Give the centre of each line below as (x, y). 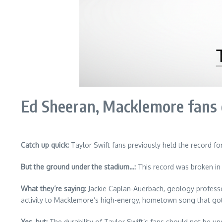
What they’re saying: (54, 189)
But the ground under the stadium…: (78, 167)
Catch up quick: (45, 145)
